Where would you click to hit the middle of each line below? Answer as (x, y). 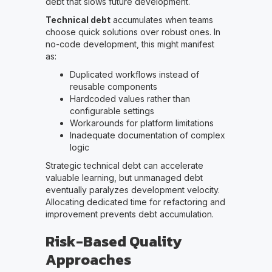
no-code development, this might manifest (130, 44)
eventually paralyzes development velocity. (132, 190)
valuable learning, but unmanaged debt (124, 178)
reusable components (113, 87)
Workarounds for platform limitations (141, 123)
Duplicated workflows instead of (134, 75)
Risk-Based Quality (113, 242)
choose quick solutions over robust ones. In (133, 32)
